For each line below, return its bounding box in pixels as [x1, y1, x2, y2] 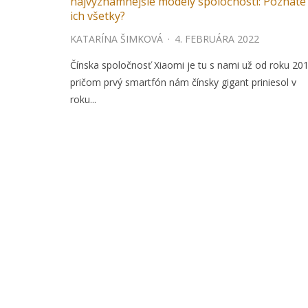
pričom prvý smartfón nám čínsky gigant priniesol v [70, 76, 296, 89]
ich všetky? [70, 8, 125, 24]
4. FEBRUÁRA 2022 [175, 32, 259, 46]
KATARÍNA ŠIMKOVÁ [70, 32, 163, 46]
